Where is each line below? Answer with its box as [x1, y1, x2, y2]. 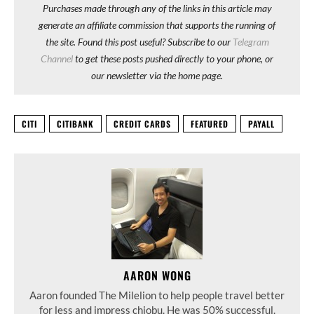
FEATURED [191, 117, 228, 130]
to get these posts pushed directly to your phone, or [73, 52, 273, 64]
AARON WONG [123, 266, 191, 284]
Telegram [232, 35, 269, 48]
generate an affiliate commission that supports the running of [39, 18, 275, 31]
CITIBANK [57, 117, 94, 130]
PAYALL [248, 117, 275, 130]
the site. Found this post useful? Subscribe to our [45, 35, 233, 48]
